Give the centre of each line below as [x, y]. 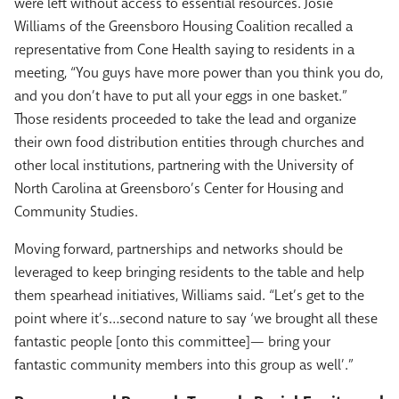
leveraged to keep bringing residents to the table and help [189, 273]
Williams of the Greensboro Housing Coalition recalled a [183, 27]
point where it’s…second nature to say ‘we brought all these [196, 319]
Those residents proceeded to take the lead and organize [185, 119]
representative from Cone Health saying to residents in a [184, 50]
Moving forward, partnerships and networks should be [179, 249]
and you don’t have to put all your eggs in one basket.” [181, 96]
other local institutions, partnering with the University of [184, 166]
